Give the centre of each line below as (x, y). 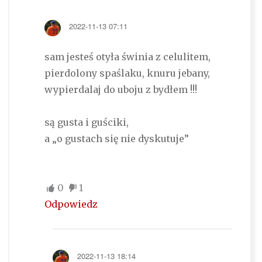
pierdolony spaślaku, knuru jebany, (127, 73)
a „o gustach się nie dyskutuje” (116, 139)
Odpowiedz (71, 204)
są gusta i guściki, (86, 123)
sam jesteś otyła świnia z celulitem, (127, 57)
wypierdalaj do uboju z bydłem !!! (120, 90)
